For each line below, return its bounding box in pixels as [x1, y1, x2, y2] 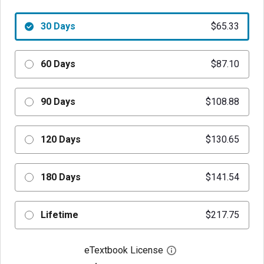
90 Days [40, 96, 75, 107]
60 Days [40, 58, 75, 70]
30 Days [40, 21, 75, 32]
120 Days [40, 134, 81, 145]
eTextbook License [84, 245, 163, 256]
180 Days [40, 171, 81, 183]
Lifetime [40, 209, 78, 220]
